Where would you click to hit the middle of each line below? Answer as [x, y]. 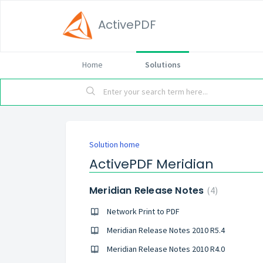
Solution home [114, 144]
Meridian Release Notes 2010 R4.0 [166, 249]
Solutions [163, 65]
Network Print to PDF [143, 211]
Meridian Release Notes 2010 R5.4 [166, 230]
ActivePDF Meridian [151, 164]
